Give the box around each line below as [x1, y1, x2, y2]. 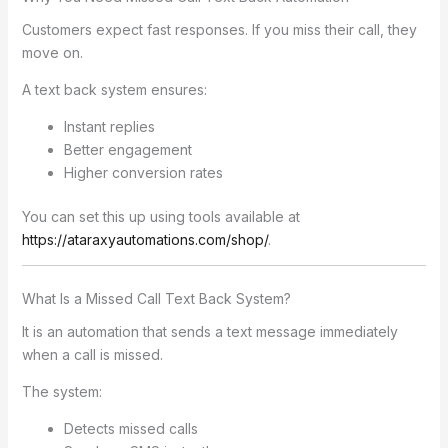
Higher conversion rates [63, 163, 223, 181]
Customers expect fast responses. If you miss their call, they [21, 20, 417, 38]
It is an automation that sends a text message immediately [21, 322, 398, 340]
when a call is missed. [21, 345, 163, 363]
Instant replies [63, 117, 155, 135]
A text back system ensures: [21, 80, 207, 98]
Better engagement [63, 140, 192, 158]
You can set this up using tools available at [21, 207, 300, 225]
